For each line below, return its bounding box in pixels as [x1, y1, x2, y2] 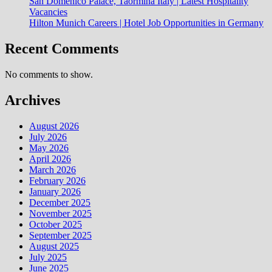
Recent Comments [5, 41, 118, 57]
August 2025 [29, 240, 79, 251]
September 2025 [29, 229, 92, 240]
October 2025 [29, 219, 82, 229]
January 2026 [29, 186, 81, 197]
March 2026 [29, 164, 76, 175]
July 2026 [29, 131, 67, 142]
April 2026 [29, 153, 71, 164]
